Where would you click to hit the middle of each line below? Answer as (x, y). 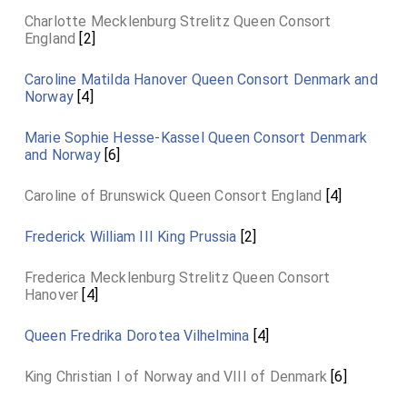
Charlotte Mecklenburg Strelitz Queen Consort (178, 21)
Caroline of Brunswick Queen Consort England (173, 196)
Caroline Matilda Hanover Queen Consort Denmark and (201, 79)
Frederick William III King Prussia (130, 237)
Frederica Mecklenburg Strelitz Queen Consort (177, 278)
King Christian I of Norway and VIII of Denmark (176, 377)
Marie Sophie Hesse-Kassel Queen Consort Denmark (196, 138)
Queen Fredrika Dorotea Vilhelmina (137, 336)
